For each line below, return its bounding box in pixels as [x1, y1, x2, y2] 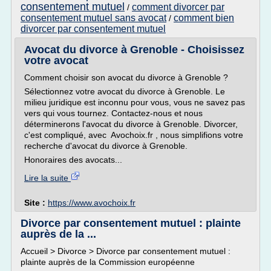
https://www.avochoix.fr [48, 198, 135, 207]
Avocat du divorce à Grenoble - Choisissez [24, 44, 244, 56]
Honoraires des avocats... [24, 155, 122, 165]
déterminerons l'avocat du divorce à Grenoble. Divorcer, [24, 119, 238, 129]
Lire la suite [24, 173, 71, 183]
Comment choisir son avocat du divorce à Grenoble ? [24, 73, 228, 82]
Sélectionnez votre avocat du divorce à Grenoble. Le [24, 87, 225, 96]
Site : [24, 198, 48, 207]
